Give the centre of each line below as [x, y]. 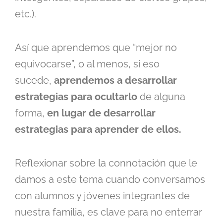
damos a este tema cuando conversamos [110, 180]
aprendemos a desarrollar [115, 81]
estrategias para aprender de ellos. [98, 130]
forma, [31, 113]
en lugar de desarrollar [101, 113]
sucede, [34, 81]
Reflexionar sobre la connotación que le [106, 163]
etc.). [26, 14]
